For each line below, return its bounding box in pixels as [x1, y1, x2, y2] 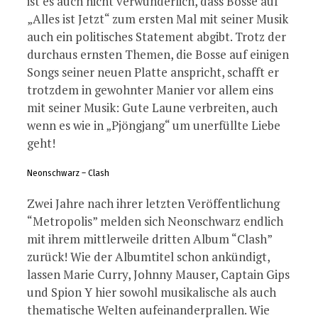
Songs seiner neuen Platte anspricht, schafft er [27, 64, 279, 81]
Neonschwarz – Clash [27, 168, 109, 179]
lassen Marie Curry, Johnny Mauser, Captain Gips [27, 265, 290, 283]
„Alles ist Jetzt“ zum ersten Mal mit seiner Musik [27, 11, 288, 28]
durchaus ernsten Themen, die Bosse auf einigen [27, 46, 289, 63]
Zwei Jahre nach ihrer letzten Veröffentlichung [27, 194, 280, 212]
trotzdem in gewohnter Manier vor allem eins [27, 82, 273, 99]
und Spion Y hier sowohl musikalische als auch [27, 283, 276, 300]
